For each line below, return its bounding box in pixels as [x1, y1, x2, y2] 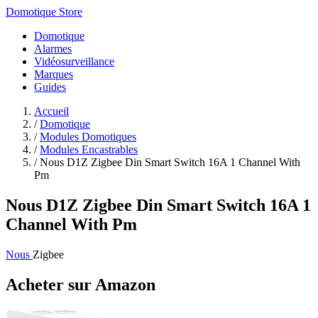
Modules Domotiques [40, 131, 136, 143]
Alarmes [34, 43, 72, 55]
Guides [34, 81, 66, 93]
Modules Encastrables [40, 143, 138, 155]
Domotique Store [6, 6, 82, 18]
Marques [34, 68, 73, 80]
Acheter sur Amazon [6, 275, 155, 294]
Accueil [34, 105, 69, 117]
